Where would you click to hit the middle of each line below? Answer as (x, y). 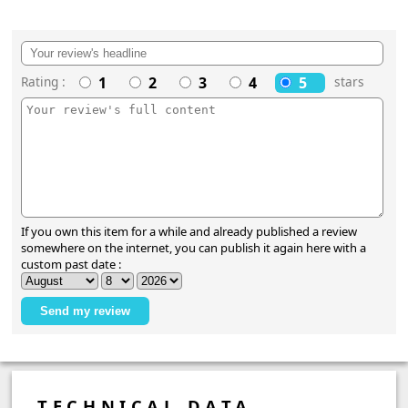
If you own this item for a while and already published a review (189, 231)
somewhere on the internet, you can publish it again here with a (194, 248)
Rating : (44, 82)
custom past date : (71, 264)
